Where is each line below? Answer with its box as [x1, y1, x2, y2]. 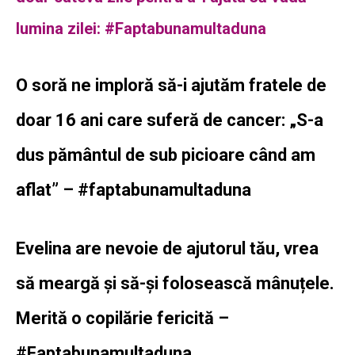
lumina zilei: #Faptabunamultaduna [16, 19, 266, 39]
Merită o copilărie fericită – [16, 308, 229, 329]
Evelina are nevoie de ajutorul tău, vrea [16, 239, 319, 259]
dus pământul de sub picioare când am [16, 145, 315, 166]
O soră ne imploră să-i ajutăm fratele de [16, 75, 326, 96]
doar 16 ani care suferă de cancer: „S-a [16, 110, 323, 131]
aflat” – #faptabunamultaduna [16, 180, 251, 200]
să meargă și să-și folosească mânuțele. [16, 273, 334, 294]
